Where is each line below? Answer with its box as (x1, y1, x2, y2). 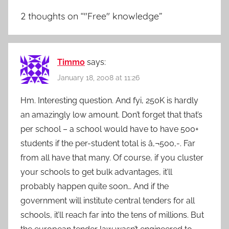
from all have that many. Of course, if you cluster (20, 153, 203, 163)
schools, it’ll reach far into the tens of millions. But (20, 210, 204, 220)
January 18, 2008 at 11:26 (57, 74, 140, 82)
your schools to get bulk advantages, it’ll (20, 167, 172, 177)
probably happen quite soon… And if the (20, 181, 169, 192)
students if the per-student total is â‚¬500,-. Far (20, 139, 195, 149)
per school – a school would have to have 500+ (20, 124, 199, 134)
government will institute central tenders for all (20, 196, 195, 206)
